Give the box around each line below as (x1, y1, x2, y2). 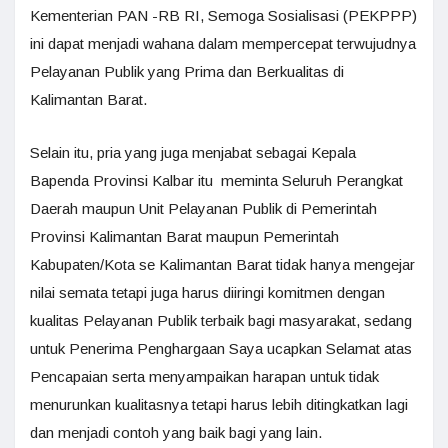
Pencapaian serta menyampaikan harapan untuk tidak (30, 367, 379, 385)
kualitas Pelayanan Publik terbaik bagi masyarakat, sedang (30, 311, 412, 329)
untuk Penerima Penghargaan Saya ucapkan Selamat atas (30, 339, 412, 357)
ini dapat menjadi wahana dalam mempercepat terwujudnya (30, 34, 416, 52)
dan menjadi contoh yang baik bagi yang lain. (30, 423, 326, 441)
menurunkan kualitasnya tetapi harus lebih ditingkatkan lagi (30, 395, 408, 413)
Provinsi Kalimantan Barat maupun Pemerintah (30, 227, 339, 245)
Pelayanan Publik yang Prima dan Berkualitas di (30, 62, 344, 80)
